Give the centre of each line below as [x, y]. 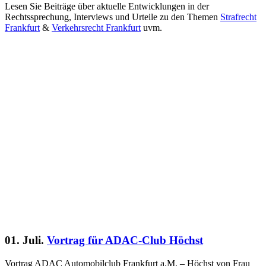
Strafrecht [238, 17]
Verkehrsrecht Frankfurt [96, 27]
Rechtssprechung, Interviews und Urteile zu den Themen [113, 17]
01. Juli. [24, 240]
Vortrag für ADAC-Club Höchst [125, 240]
